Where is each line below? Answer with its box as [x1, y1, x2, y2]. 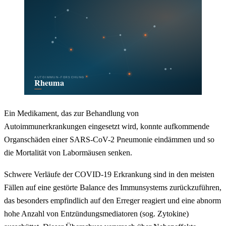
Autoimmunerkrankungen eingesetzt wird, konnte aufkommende [4, 122, 209, 131]
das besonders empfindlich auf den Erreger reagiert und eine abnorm [4, 196, 221, 205]
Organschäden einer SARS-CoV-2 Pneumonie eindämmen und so [4, 135, 214, 144]
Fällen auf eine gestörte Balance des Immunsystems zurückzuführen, [4, 183, 221, 192]
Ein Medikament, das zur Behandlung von [4, 108, 139, 118]
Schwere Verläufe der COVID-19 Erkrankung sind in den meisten [4, 170, 214, 179]
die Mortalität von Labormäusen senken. [4, 148, 132, 157]
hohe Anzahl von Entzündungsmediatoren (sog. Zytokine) [4, 209, 189, 218]
